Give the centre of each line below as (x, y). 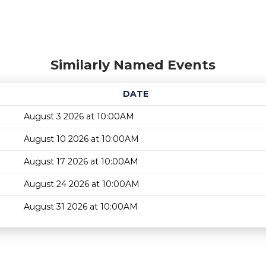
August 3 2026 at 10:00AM (79, 116)
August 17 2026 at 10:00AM (81, 161)
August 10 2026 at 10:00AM (81, 139)
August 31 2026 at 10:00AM (81, 207)
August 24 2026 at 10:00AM (82, 184)
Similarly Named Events (133, 65)
